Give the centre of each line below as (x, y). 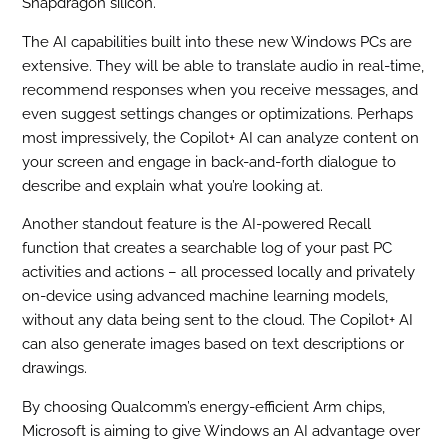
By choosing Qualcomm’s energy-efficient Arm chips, (204, 406)
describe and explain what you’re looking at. (173, 185)
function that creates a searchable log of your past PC (207, 248)
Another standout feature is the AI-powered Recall (197, 224)
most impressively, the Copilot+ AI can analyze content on (221, 137)
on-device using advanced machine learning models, (205, 296)
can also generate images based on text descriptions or (213, 344)
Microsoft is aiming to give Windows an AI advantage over (221, 430)
